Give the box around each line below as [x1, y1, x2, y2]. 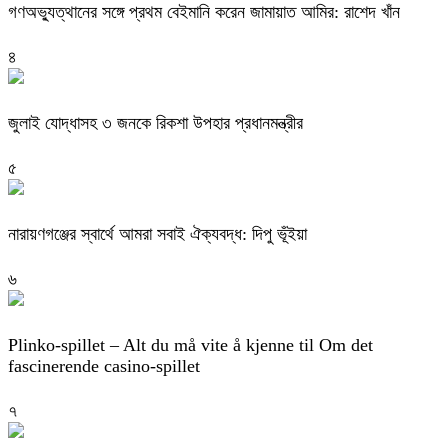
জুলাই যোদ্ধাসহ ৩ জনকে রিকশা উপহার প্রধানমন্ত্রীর [8, 113, 303, 134]
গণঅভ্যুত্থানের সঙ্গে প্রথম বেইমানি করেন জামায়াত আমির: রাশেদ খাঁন [8, 2, 400, 23]
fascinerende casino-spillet [8, 356, 200, 377]
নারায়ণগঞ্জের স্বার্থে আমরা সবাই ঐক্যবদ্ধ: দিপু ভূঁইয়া [8, 224, 307, 245]
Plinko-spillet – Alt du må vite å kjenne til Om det [8, 335, 373, 356]
